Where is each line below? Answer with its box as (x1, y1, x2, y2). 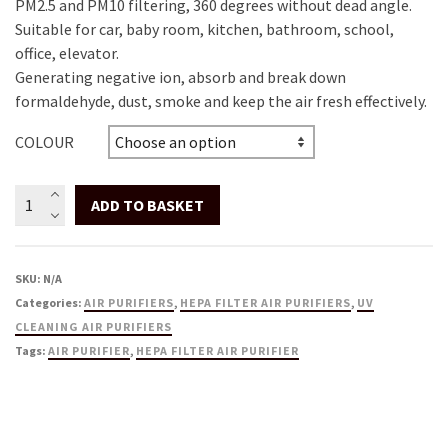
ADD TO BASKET (91, 195, 204, 216)
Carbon (14, 378, 64, 399)
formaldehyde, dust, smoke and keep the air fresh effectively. (15, 91, 427, 112)
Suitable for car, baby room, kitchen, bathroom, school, (15, 19, 394, 40)
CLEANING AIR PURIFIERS (15, 319, 172, 335)
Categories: (15, 295, 84, 311)
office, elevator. (15, 43, 119, 64)
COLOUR (15, 132, 74, 153)
